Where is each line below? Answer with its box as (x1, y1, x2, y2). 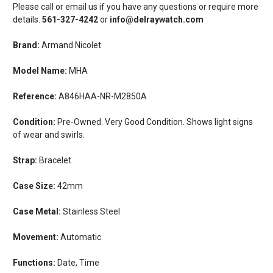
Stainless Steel (61, 206, 120, 216)
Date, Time (55, 257, 99, 268)
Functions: (13, 257, 55, 268)
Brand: (13, 40, 40, 50)
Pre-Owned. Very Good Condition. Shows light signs (55, 116, 253, 127)
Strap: (13, 155, 37, 165)
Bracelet (37, 155, 71, 165)
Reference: (13, 91, 57, 101)
